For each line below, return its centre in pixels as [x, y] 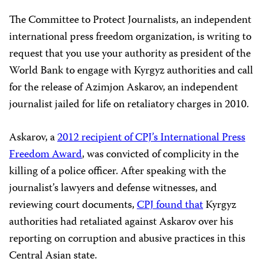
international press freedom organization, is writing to [130, 37]
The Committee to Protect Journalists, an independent [130, 20]
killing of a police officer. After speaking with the [118, 172]
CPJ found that [170, 206]
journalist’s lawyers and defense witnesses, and [113, 189]
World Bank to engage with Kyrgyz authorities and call [131, 71]
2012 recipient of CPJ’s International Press [151, 138]
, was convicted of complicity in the [160, 155]
